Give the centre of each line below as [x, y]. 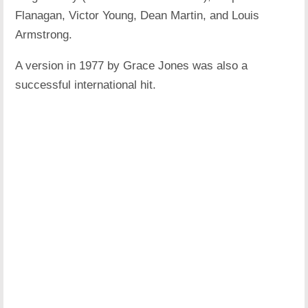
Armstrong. [44, 35]
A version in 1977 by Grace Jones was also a [132, 66]
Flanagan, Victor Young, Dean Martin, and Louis [137, 16]
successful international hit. [86, 85]
